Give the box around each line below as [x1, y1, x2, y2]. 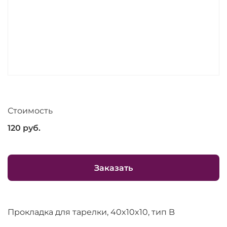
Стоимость [8, 106, 53, 116]
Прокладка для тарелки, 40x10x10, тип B [8, 207, 175, 217]
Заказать [94, 163, 133, 173]
